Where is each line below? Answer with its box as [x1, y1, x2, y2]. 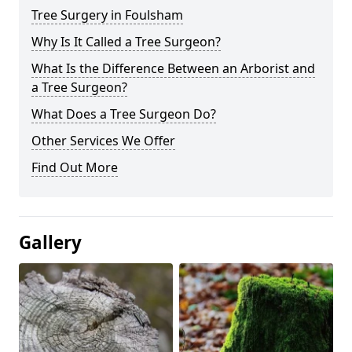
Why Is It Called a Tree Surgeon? [31, 33, 221, 51]
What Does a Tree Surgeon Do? [31, 105, 216, 123]
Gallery [19, 230, 82, 255]
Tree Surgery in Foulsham [31, 6, 183, 24]
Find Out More [31, 159, 118, 177]
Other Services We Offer [31, 132, 175, 150]
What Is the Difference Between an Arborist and [31, 60, 315, 78]
